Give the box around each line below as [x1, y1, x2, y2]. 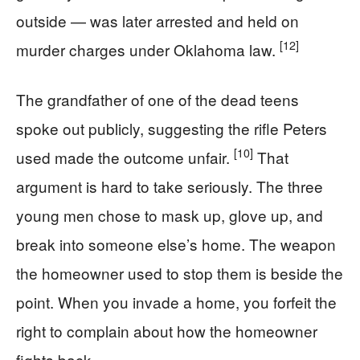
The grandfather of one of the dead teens [16, 88, 299, 110]
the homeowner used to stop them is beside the [16, 261, 343, 284]
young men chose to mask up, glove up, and [16, 203, 323, 226]
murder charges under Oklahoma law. [16, 38, 280, 60]
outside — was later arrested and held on [16, 9, 299, 31]
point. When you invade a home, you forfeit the [16, 290, 337, 313]
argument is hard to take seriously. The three [16, 174, 323, 197]
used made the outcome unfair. [16, 145, 234, 168]
